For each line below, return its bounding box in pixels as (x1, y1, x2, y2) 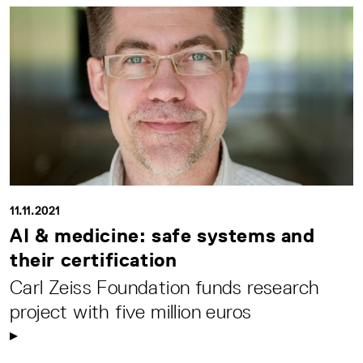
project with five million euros (10, 301, 252, 323)
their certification (10, 249, 177, 271)
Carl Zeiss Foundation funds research (10, 276, 320, 299)
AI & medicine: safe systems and (10, 224, 315, 247)
